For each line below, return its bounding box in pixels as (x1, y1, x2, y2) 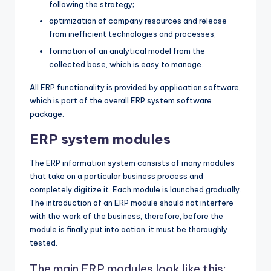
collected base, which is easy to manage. (49, 59, 203, 69)
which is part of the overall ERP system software (30, 95, 212, 105)
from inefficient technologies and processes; (49, 29, 216, 39)
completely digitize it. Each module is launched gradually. (30, 184, 241, 194)
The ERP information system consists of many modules (30, 157, 235, 168)
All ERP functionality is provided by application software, (30, 82, 241, 92)
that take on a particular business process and (30, 171, 203, 181)
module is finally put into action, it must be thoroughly (30, 224, 227, 234)
